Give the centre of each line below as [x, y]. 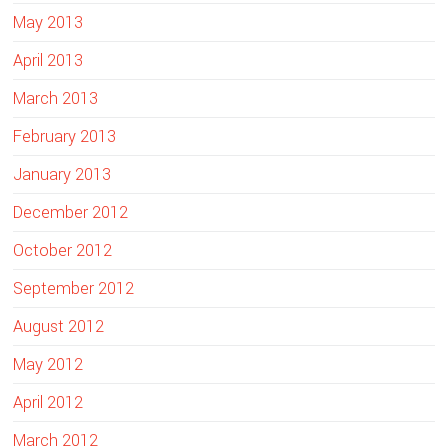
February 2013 [65, 136]
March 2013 [56, 98]
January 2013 [62, 174]
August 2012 [59, 326]
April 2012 [48, 402]
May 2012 [48, 364]
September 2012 [74, 288]
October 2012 [63, 250]
